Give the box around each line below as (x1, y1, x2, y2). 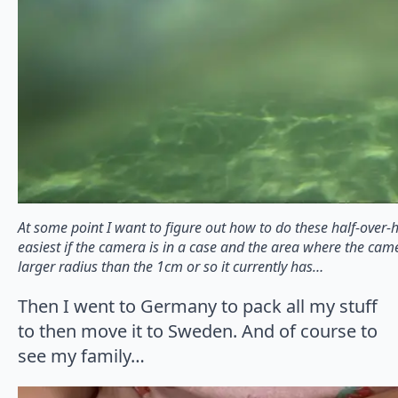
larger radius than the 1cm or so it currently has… (18, 256, 323, 276)
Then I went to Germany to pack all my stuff (18, 293, 378, 318)
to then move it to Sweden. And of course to (18, 318, 378, 343)
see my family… (18, 343, 145, 368)
